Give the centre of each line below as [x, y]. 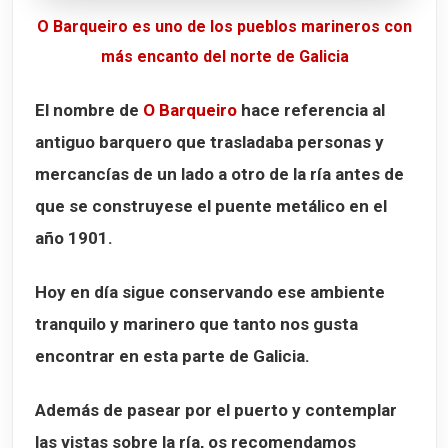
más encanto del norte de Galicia [224, 57]
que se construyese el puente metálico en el [211, 206]
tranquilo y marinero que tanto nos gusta [196, 324]
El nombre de [89, 110]
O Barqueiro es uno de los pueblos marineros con [224, 27]
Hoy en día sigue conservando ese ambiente [210, 292]
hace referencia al [311, 110]
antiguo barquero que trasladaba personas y [209, 142]
